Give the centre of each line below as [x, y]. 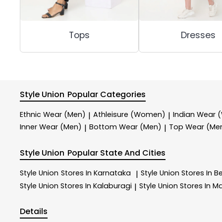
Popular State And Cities [117, 153]
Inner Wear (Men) [51, 127]
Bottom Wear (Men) [125, 127]
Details [34, 212]
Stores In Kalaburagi [96, 186]
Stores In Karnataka [96, 173]
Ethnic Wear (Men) [53, 114]
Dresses [198, 35]
